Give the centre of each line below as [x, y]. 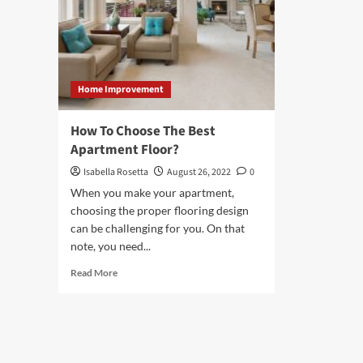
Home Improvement [121, 90]
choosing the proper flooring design [160, 211]
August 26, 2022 [199, 173]
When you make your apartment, [152, 193]
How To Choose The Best [143, 132]
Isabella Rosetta [116, 173]
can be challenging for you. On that [158, 228]
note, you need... [111, 246]
